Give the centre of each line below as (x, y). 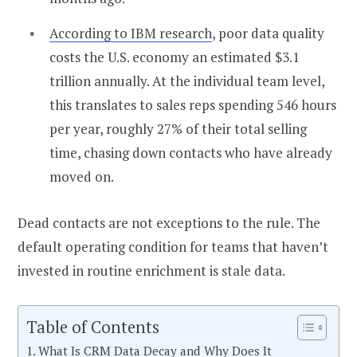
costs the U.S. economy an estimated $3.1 (175, 57)
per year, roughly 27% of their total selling (178, 128)
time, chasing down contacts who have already (191, 152)
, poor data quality (268, 33)
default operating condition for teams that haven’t (173, 246)
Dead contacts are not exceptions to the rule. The (169, 222)
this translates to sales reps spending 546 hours (193, 104)
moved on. (82, 176)
